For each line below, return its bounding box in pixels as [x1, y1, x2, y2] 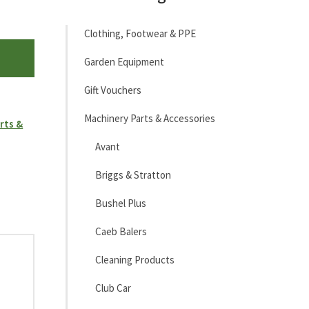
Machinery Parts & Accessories [83, 112, 215, 125]
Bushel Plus [94, 197, 146, 210]
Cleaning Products [94, 253, 175, 266]
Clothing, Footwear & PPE [83, 27, 196, 40]
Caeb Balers [94, 225, 147, 238]
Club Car [94, 281, 131, 295]
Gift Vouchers [83, 83, 141, 97]
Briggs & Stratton [94, 168, 171, 181]
